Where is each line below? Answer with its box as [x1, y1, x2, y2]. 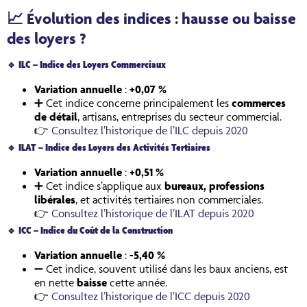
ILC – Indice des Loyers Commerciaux [16, 59, 166, 71]
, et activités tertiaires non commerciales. [75, 192, 263, 206]
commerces [232, 95, 286, 110]
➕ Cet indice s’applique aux [34, 178, 164, 193]
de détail [34, 109, 77, 123]
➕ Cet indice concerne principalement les [34, 95, 232, 110]
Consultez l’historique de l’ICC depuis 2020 [51, 288, 250, 303]
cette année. [107, 275, 167, 289]
